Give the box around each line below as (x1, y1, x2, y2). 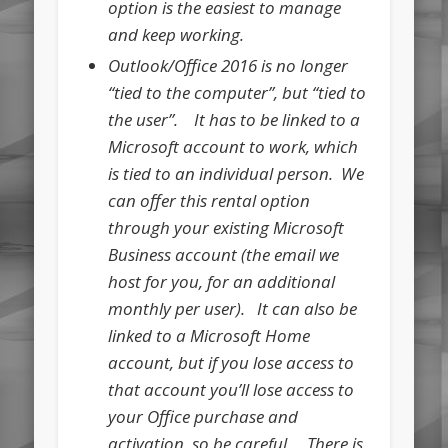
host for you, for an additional (108, 270, 336, 294)
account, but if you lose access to (108, 351, 355, 375)
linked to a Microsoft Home (108, 324, 311, 348)
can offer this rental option (108, 189, 311, 213)
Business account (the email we (108, 243, 340, 267)
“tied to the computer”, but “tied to (108, 81, 367, 105)
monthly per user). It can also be (108, 297, 358, 321)
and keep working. (108, 23, 245, 47)
